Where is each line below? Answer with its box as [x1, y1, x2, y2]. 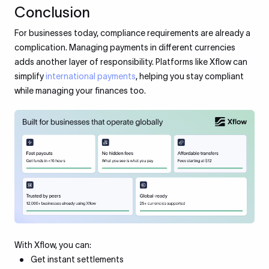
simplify [14, 71, 46, 81]
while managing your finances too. [14, 86, 146, 95]
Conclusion [14, 4, 90, 20]
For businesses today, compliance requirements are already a [14, 28, 250, 38]
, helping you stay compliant [136, 71, 244, 81]
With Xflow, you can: [14, 240, 91, 250]
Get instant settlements [31, 255, 124, 265]
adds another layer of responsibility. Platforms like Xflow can [14, 57, 247, 67]
